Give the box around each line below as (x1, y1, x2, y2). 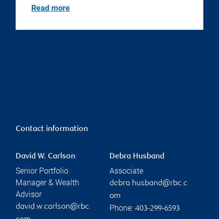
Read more (31, 3, 70, 13)
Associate (109, 166, 143, 176)
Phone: (109, 203, 135, 213)
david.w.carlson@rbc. (16, 203, 91, 212)
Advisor (16, 190, 42, 199)
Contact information (16, 125, 88, 134)
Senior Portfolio (16, 166, 68, 176)
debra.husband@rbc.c (109, 179, 187, 188)
